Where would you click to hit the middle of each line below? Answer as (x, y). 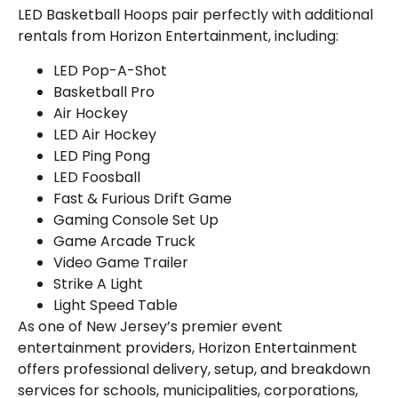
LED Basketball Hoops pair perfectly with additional (195, 15)
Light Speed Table (115, 305)
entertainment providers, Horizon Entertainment (187, 347)
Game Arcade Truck (124, 241)
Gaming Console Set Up (136, 219)
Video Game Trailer (121, 262)
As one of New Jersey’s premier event (150, 326)
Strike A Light (98, 283)
